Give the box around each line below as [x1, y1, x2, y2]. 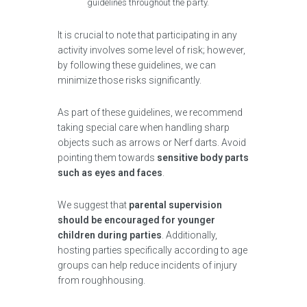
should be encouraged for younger [58, 214, 215, 225]
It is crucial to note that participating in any [58, 29, 237, 40]
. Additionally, [162, 230, 217, 241]
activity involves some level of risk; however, [58, 45, 245, 56]
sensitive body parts [157, 152, 249, 163]
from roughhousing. [58, 275, 145, 286]
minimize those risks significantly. [58, 75, 201, 86]
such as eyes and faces [58, 167, 162, 178]
